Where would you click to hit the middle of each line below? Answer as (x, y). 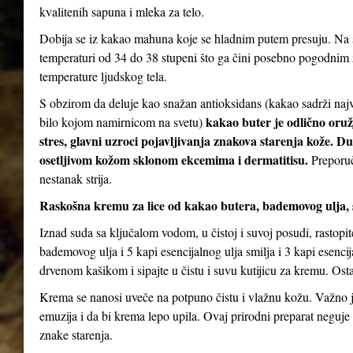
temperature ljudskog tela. (103, 76)
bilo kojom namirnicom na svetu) (123, 122)
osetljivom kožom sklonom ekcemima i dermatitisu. (174, 160)
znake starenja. (76, 334)
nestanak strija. (76, 178)
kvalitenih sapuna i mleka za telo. (122, 11)
